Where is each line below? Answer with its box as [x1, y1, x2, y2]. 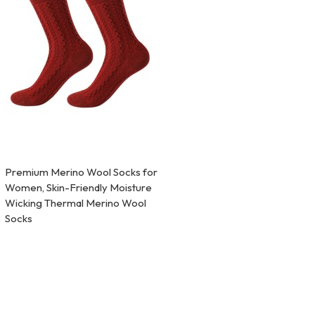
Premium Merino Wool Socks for [5, 165, 158, 179]
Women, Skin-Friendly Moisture [5, 181, 153, 195]
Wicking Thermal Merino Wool [5, 196, 147, 210]
